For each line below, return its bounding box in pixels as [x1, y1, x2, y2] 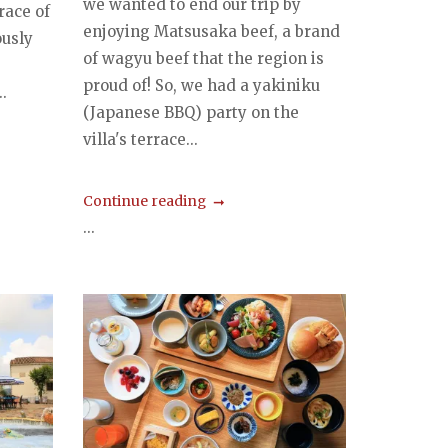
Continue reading [83, 191, 207, 210]
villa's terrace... [83, 129, 199, 149]
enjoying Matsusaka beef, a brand [83, 21, 341, 41]
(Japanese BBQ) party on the [83, 102, 300, 122]
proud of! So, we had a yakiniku [83, 75, 321, 95]
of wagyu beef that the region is [83, 48, 325, 68]
